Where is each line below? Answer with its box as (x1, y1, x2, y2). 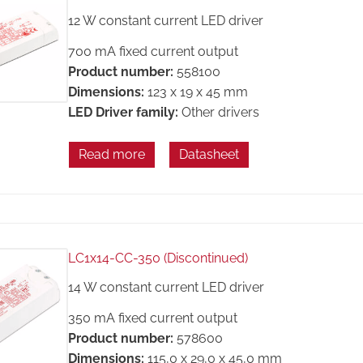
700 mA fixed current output (67, 44, 238, 60)
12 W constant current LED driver (67, 12, 263, 28)
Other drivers (181, 105, 259, 121)
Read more (78, 146, 145, 162)
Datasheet (178, 146, 239, 162)
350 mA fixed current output (67, 310, 237, 327)
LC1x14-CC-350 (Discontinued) (67, 250, 248, 266)
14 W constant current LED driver (67, 279, 264, 295)
